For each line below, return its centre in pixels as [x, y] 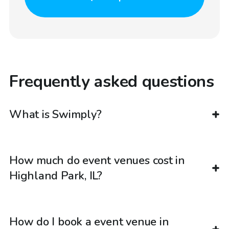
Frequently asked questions [112, 81]
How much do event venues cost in [97, 161]
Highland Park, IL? [56, 176]
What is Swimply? [55, 115]
